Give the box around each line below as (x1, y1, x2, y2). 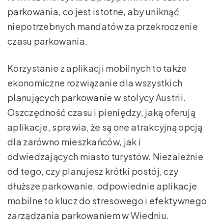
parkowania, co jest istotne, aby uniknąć (7, 6, 179, 18)
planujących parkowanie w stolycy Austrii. (7, 92, 186, 104)
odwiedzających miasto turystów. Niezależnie (7, 151, 203, 163)
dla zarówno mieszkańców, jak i (7, 136, 141, 148)
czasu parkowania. (7, 35, 88, 47)
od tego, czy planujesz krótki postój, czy (7, 165, 179, 177)
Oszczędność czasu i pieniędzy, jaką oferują (7, 107, 195, 118)
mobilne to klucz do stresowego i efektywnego (7, 195, 207, 207)
